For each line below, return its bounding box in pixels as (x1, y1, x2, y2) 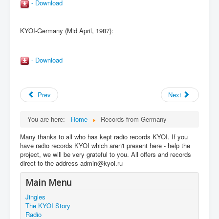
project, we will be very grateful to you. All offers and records (20, 149, 191, 159)
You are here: (27, 114, 69, 124)
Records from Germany (101, 114, 167, 124)
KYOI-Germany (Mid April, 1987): (20, 25, 113, 35)
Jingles (25, 192, 45, 201)
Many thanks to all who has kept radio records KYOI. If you (20, 131, 188, 141)
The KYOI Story (25, 200, 70, 210)
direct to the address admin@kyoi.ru (20, 158, 123, 168)
